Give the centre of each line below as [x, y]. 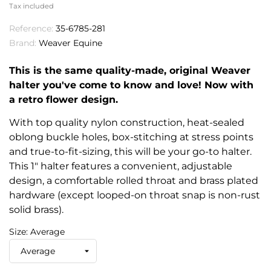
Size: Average [37, 232]
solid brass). [36, 210]
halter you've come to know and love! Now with [131, 85]
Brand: [23, 43]
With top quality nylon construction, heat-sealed [127, 123]
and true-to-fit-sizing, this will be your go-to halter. [130, 152]
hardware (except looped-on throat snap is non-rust [135, 195]
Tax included [31, 6]
